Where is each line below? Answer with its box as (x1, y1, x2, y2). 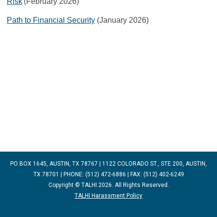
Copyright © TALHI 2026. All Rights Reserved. (48, 182, 169, 188)
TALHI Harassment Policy (75, 192, 142, 199)
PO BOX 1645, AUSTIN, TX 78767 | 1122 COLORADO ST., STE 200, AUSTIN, (10, 160, 207, 167)
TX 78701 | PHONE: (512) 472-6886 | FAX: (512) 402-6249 (33, 171, 184, 178)
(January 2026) (95, 16, 149, 24)
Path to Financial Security (7, 16, 95, 24)
